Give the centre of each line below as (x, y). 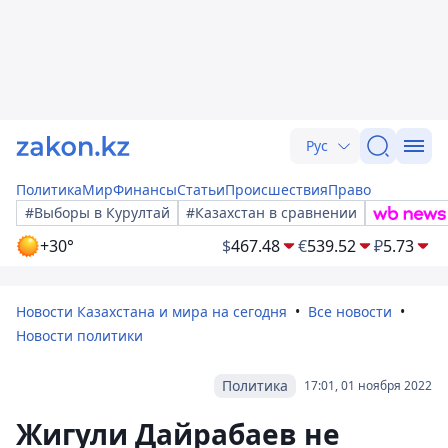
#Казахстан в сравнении (271, 212)
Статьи (201, 189)
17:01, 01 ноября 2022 (368, 385)
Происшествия (276, 189)
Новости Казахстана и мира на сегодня (151, 311)
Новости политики (79, 335)
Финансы (145, 189)
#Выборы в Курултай (97, 212)
